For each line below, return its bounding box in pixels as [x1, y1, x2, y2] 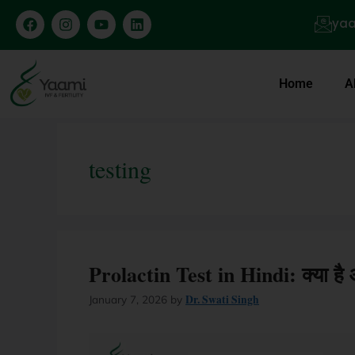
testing [89, 152, 151, 185]
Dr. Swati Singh [185, 292, 259, 308]
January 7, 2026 [89, 292, 167, 307]
